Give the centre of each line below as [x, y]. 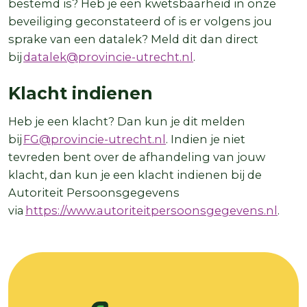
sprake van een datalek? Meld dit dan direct [133, 39]
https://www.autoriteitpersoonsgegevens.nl [151, 210]
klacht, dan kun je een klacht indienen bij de [135, 174]
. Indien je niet [206, 139]
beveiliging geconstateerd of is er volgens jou [140, 21]
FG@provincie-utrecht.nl [95, 139]
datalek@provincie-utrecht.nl [108, 57]
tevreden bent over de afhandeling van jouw [137, 157]
